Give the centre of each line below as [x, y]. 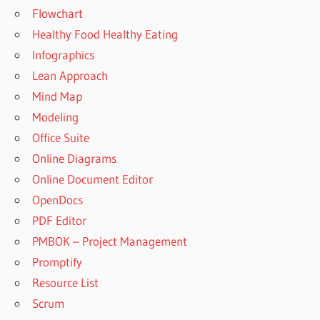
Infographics [64, 55]
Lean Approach [70, 76]
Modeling [56, 117]
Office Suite [61, 138]
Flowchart [58, 14]
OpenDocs [58, 200]
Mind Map [57, 96]
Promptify [57, 262]
